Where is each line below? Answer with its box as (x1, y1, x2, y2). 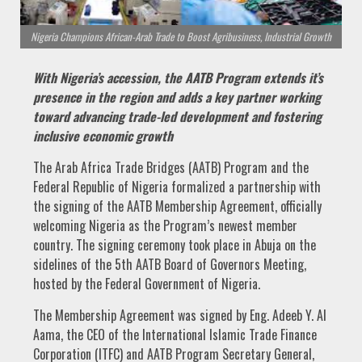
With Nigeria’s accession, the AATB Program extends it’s (33, 68, 323, 88)
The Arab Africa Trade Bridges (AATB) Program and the (33, 158, 309, 178)
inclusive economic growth (33, 126, 173, 146)
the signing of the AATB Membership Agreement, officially (33, 196, 322, 217)
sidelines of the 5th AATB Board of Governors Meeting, (33, 255, 306, 275)
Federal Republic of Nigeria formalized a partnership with (33, 177, 321, 197)
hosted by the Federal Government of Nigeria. (33, 274, 260, 294)
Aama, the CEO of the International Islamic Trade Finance (33, 325, 317, 345)
